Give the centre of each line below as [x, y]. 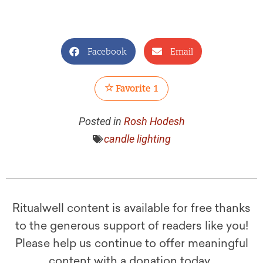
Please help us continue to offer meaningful [131, 244]
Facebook [107, 51]
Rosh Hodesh [154, 122]
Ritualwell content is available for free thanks [131, 208]
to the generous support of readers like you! [131, 226]
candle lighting [137, 139]
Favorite [132, 89]
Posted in [100, 122]
